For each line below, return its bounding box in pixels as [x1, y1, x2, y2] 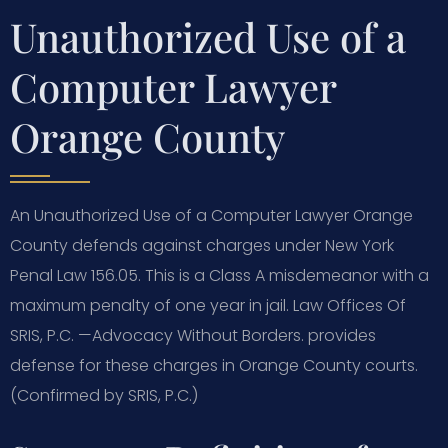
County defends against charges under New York [10, 233, 394, 257]
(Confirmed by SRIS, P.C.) [10, 383, 198, 407]
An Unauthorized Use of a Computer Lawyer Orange [10, 203, 413, 227]
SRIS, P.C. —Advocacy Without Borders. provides [10, 323, 376, 347]
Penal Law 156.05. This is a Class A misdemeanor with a [10, 263, 429, 287]
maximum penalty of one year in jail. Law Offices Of [10, 293, 406, 317]
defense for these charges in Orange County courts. [10, 353, 418, 377]
